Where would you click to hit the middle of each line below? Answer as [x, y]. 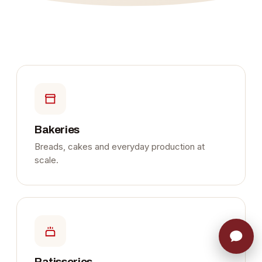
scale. [46, 161]
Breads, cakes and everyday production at [120, 147]
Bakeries [57, 130]
